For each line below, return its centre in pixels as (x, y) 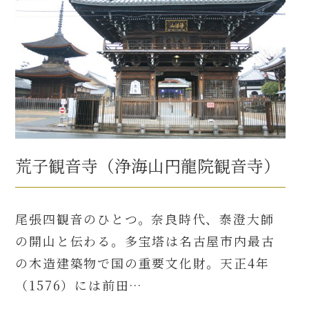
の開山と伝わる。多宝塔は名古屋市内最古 (145, 241)
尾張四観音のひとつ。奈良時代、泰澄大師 (145, 219)
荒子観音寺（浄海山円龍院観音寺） (148, 166)
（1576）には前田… (79, 285)
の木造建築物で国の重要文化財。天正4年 (142, 263)
